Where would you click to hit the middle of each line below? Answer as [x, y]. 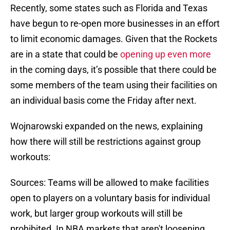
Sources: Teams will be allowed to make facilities [110, 183]
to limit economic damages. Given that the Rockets [114, 39]
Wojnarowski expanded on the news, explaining [107, 126]
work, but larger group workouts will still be [97, 214]
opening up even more [166, 54]
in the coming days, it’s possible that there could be [113, 70]
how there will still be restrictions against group [106, 142]
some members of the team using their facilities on [114, 85]
